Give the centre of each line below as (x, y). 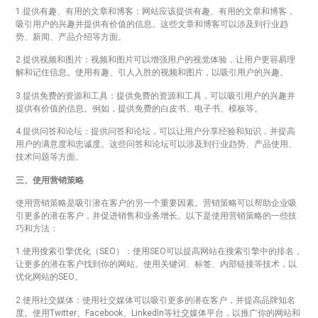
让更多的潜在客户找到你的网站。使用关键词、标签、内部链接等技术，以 (156, 264)
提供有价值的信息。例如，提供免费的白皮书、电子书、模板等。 (139, 108)
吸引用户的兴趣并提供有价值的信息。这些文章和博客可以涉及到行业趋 (152, 24)
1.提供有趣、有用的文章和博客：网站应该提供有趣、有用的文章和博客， (155, 11)
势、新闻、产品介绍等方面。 (71, 37)
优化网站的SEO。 (49, 277)
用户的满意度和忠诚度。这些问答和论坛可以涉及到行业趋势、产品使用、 (156, 144)
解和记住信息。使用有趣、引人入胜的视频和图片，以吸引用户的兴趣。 (152, 73)
